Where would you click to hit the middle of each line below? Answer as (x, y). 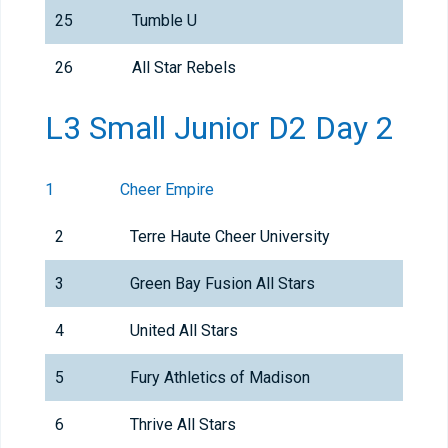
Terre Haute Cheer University (230, 237)
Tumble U (164, 21)
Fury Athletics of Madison (220, 378)
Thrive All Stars (183, 425)
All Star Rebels (184, 68)
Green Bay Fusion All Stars (222, 284)
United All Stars (184, 331)
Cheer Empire (167, 190)
